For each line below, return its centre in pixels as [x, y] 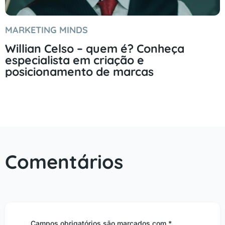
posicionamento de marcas [79, 71]
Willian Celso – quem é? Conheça [95, 48]
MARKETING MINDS [46, 30]
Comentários [64, 161]
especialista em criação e [75, 60]
